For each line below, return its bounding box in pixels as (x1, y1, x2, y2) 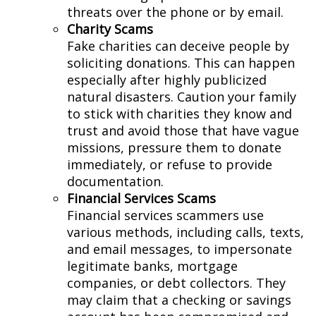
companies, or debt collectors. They (67, 274, 286, 292)
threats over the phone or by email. (67, 4, 284, 21)
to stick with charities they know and (67, 105, 292, 123)
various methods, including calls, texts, (67, 224, 304, 241)
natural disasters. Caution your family (67, 88, 296, 106)
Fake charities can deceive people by (67, 37, 289, 55)
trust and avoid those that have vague (67, 122, 299, 140)
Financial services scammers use (67, 207, 264, 224)
